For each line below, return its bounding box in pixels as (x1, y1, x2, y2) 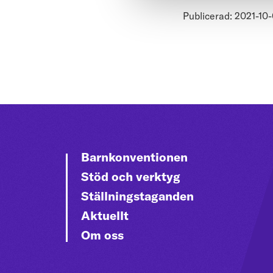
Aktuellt (81, 207, 129, 223)
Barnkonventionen (81, 149, 188, 165)
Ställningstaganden (81, 188, 194, 204)
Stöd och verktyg (81, 168, 180, 184)
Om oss (81, 227, 124, 243)
